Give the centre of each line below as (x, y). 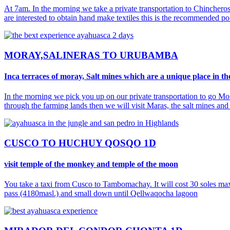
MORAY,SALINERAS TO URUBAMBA (91, 55)
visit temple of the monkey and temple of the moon (91, 164)
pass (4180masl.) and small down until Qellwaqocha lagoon (101, 194)
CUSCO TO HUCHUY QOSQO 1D (80, 143)
